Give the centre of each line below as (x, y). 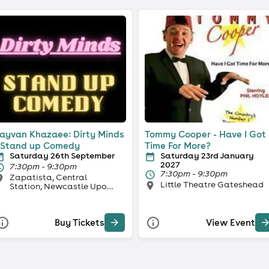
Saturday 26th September (62, 155)
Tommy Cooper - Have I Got (205, 134)
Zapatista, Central (48, 177)
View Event (231, 223)
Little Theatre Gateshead (212, 184)
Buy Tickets (79, 223)
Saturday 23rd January (207, 155)
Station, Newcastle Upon (60, 186)
